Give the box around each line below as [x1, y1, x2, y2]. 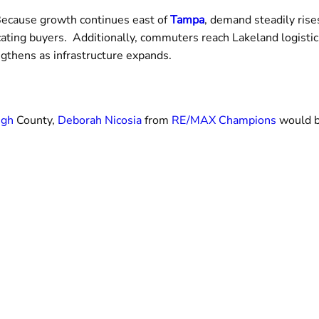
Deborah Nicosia [58, 112, 142, 128]
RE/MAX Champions [172, 112, 276, 128]
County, [16, 112, 58, 128]
